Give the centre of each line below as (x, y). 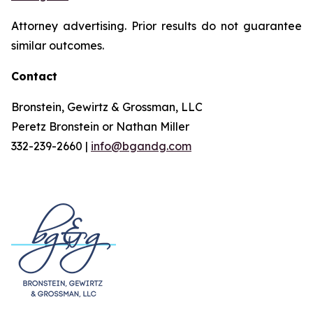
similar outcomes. (58, 45)
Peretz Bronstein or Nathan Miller (100, 126)
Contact (34, 76)
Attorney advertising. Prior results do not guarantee (156, 26)
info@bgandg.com (141, 146)
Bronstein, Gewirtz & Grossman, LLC (107, 107)
